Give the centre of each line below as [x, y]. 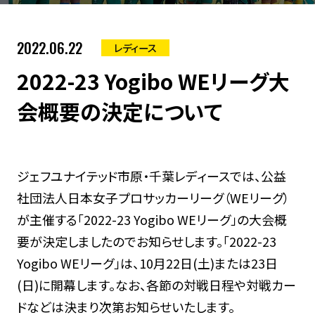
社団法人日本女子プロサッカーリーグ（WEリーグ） [153, 197]
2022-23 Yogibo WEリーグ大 [153, 81]
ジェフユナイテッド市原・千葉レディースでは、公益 [151, 175]
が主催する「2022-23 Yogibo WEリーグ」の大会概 [152, 219]
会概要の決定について [119, 111]
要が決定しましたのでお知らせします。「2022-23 [146, 241]
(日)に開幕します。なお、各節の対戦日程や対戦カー [156, 284]
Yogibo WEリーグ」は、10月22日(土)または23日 [147, 263]
